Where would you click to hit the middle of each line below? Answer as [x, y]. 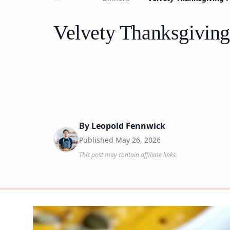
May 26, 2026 [138, 140]
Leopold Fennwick [128, 126]
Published [97, 140]
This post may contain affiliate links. [128, 155]
